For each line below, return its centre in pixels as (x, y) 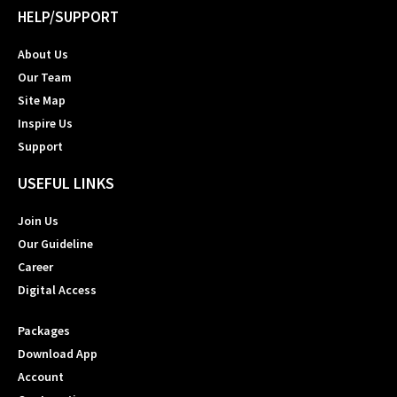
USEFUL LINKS (66, 183)
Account (41, 377)
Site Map (42, 101)
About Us (43, 54)
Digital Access (57, 290)
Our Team (45, 78)
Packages (44, 331)
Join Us (38, 221)
